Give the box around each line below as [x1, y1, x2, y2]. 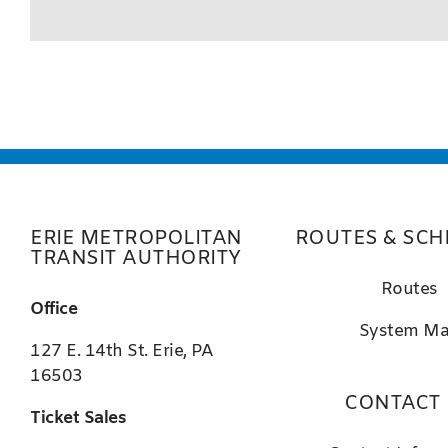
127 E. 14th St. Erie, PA [30, 339, 213, 363]
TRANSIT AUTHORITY [30, 244, 241, 272]
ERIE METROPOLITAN [30, 224, 242, 252]
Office [30, 297, 77, 321]
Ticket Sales [30, 406, 126, 430]
